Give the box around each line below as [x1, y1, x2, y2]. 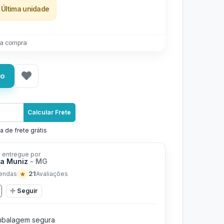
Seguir [17, 186, 37, 194]
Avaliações [35, 169, 68, 177]
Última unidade [1, 4, 49, 13]
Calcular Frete [27, 108, 71, 116]
